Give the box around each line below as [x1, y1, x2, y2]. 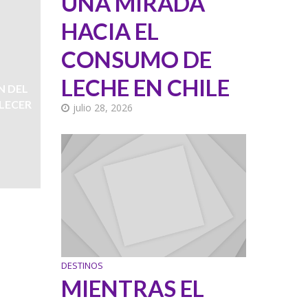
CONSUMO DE [61, 45, 212, 73]
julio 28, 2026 [73, 100, 133, 114]
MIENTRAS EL [61, 274, 205, 302]
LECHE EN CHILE [61, 73, 230, 101]
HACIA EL [61, 16, 159, 45]
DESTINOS [61, 258, 104, 272]
